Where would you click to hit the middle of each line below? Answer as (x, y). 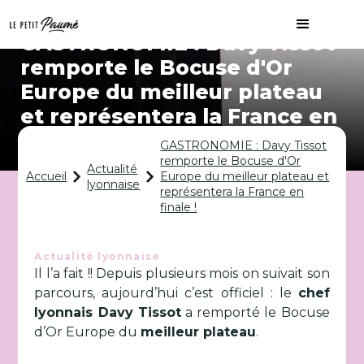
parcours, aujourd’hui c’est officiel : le (166, 293)
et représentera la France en (179, 116)
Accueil (47, 176)
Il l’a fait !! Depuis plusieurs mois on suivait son (182, 273)
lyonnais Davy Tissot (108, 312)
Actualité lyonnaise (97, 256)
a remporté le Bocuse (255, 312)
